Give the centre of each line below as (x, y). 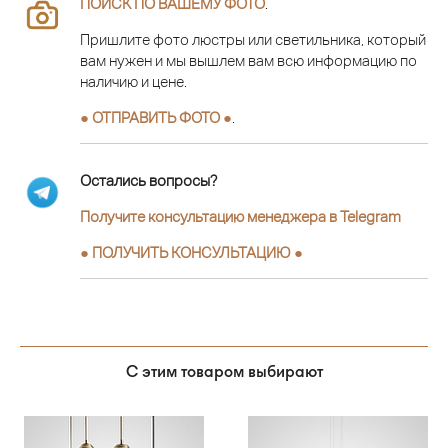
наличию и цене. (133, 81)
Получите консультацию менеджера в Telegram (240, 217)
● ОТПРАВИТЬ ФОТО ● (156, 117)
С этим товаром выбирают (224, 370)
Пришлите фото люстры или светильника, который (253, 39)
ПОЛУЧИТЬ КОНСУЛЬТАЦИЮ (191, 253)
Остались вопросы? (148, 181)
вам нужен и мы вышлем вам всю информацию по (248, 60)
